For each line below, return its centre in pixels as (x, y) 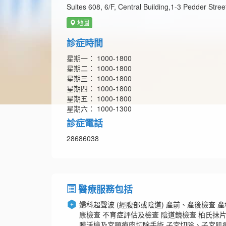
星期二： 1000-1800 (99, 68)
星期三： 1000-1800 (99, 78)
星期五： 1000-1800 (99, 99)
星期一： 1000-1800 (99, 58)
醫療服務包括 (104, 189)
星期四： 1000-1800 (99, 89)
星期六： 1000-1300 (99, 109)
